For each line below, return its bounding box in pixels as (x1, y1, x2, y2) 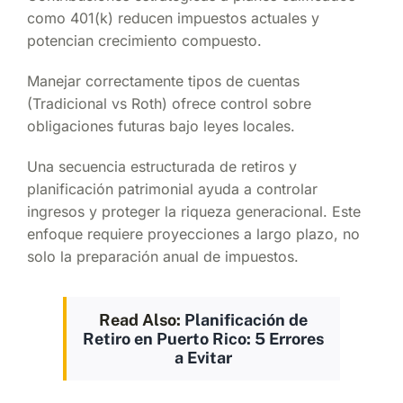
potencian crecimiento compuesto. (27, 31, 262, 49)
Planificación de (184, 309, 308, 329)
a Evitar (175, 347, 232, 367)
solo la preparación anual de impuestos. (27, 246, 299, 265)
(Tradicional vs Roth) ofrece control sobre (27, 94, 311, 112)
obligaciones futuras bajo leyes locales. (27, 116, 295, 135)
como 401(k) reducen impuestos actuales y (27, 8, 319, 27)
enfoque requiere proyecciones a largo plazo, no (27, 224, 360, 243)
